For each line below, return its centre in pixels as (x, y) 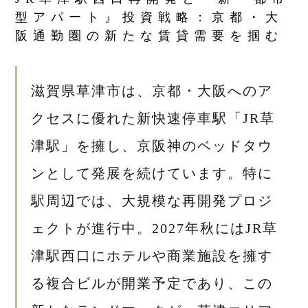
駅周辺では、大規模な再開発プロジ (152, 201)
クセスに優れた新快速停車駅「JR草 (153, 119)
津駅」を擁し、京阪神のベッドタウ (152, 146)
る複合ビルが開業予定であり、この (152, 284)
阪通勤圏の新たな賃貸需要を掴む (150, 36)
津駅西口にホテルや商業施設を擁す (152, 256)
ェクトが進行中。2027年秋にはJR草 (155, 229)
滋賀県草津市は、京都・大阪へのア (152, 91)
